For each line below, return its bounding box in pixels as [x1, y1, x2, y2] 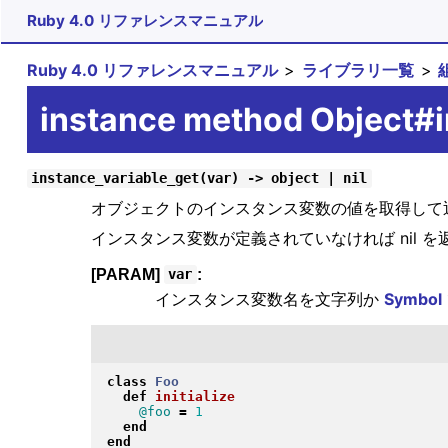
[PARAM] [90, 265, 164, 283]
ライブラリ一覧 [302, 59, 415, 80]
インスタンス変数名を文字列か [154, 289, 384, 310]
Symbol [383, 289, 442, 310]
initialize [154, 389, 235, 405]
